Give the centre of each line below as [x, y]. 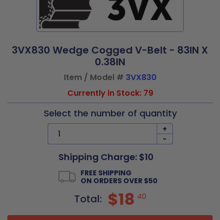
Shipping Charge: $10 [106, 157]
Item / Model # [95, 77]
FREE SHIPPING [106, 173]
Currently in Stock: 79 [110, 93]
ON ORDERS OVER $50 [119, 181]
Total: [89, 199]
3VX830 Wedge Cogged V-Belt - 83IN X [110, 50]
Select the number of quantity [110, 113]
